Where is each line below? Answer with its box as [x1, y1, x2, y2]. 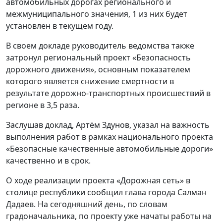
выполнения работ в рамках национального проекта [6, 131, 213, 142]
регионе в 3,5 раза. [6, 99, 79, 111]
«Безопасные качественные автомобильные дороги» [6, 143, 213, 154]
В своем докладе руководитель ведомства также [6, 40, 194, 51]
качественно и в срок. [6, 155, 91, 166]
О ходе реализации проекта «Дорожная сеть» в [6, 174, 190, 186]
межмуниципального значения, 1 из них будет [6, 8, 187, 19]
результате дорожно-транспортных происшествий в [6, 87, 211, 99]
